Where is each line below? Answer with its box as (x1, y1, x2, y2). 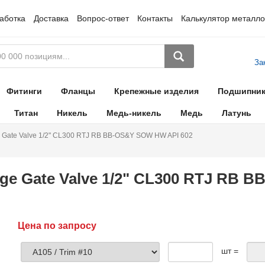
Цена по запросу (17, 221, 96, 231)
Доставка (33, 14, 69, 23)
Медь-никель (106, 108, 161, 118)
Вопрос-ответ (76, 14, 129, 23)
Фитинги (6, 86, 42, 96)
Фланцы (60, 86, 95, 96)
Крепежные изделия (114, 86, 199, 96)
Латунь (221, 108, 251, 118)
